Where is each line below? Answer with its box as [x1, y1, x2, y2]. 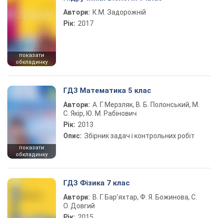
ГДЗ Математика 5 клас [63, 86, 151, 95]
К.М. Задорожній [92, 8, 146, 16]
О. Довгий [63, 202, 95, 210]
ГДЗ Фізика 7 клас [63, 179, 130, 187]
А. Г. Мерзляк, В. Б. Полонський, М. [92, 101, 200, 109]
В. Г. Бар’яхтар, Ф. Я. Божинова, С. [92, 193, 197, 201]
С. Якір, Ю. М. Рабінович [63, 109, 137, 117]
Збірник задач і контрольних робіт [84, 132, 195, 140]
